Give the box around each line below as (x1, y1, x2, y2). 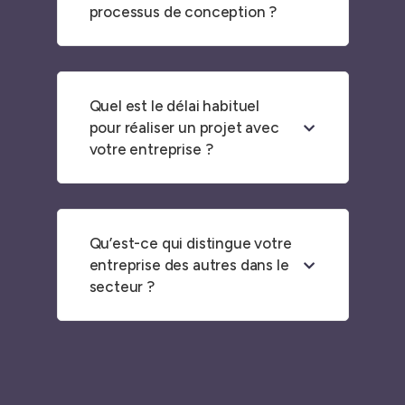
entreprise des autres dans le (89, 255, 289, 274)
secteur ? (89, 277, 155, 296)
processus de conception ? (89, 2, 278, 21)
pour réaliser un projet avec (89, 118, 279, 137)
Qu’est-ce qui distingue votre (89, 233, 292, 252)
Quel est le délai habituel (89, 96, 260, 115)
